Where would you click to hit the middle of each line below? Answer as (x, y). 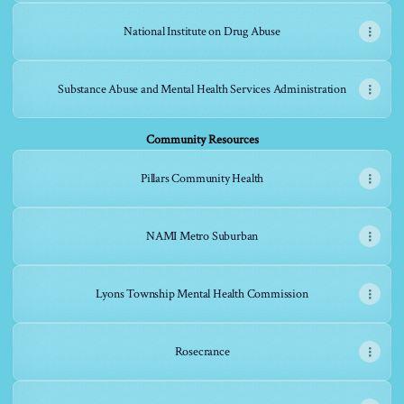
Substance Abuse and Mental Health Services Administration (202, 89)
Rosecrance (202, 352)
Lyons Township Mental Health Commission (202, 294)
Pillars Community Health (202, 179)
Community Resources (202, 140)
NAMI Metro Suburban (202, 236)
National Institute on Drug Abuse (202, 32)
